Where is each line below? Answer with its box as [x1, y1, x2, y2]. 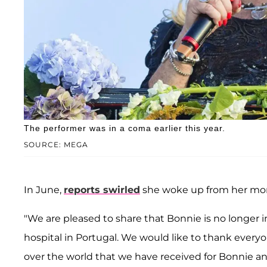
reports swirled [64, 184, 140, 195]
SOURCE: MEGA [24, 139, 88, 149]
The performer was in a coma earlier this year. [24, 123, 225, 133]
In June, [24, 184, 64, 195]
